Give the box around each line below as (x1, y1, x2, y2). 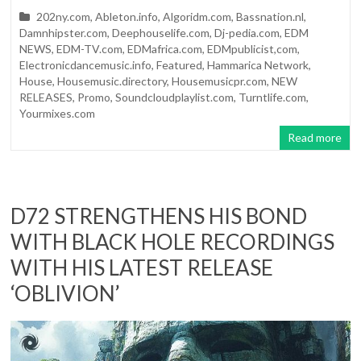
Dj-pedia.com (214, 25, 280, 39)
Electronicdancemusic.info (19, 57, 152, 72)
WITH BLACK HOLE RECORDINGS (10, 228, 335, 255)
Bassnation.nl (236, 9, 305, 23)
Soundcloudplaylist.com (115, 89, 234, 104)
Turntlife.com (239, 89, 307, 104)
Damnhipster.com (19, 25, 108, 39)
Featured (156, 57, 203, 72)
